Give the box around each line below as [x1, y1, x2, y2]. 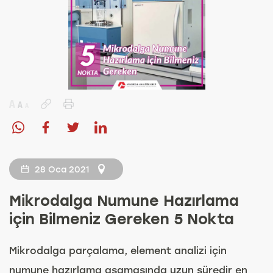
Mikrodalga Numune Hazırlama [9, 192, 239, 210]
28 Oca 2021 [35, 163, 89, 175]
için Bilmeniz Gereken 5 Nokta [9, 210, 234, 228]
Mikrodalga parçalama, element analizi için [9, 244, 227, 257]
